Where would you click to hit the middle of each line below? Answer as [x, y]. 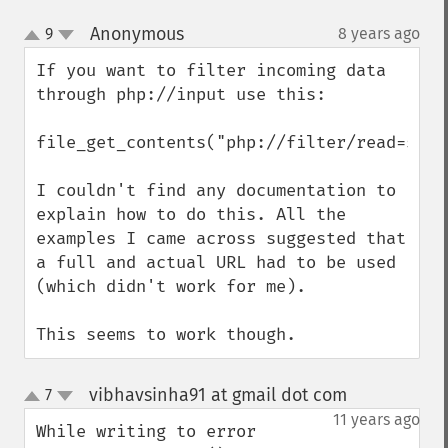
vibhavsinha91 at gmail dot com [217, 395]
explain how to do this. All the [191, 214]
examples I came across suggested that [221, 238]
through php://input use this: [181, 94]
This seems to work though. [166, 334]
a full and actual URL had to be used [216, 262]
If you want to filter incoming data [211, 70]
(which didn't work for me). [171, 286]
